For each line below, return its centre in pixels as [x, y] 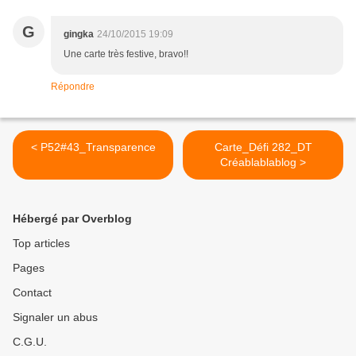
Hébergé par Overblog [72, 219]
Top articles [41, 244]
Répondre [73, 87]
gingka [79, 35]
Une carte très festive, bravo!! [126, 54]
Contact [32, 293]
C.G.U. [30, 342]
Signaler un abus [55, 317]
